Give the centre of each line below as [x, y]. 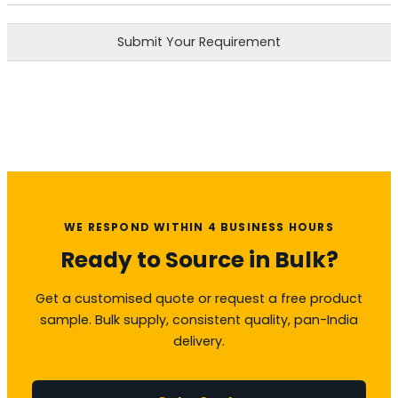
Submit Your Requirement [199, 41]
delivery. [199, 341]
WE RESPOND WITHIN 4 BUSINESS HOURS [199, 227]
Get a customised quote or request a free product [199, 298]
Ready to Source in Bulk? [199, 259]
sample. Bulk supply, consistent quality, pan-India [199, 319]
